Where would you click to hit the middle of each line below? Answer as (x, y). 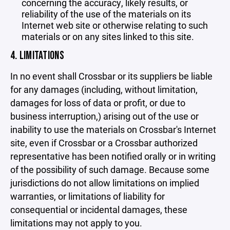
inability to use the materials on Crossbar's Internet (113, 129)
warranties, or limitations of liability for (88, 196)
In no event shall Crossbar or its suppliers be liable (111, 76)
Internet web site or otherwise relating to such (115, 25)
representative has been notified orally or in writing (113, 156)
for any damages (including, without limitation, (104, 89)
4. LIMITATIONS (37, 56)
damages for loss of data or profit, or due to (98, 103)
